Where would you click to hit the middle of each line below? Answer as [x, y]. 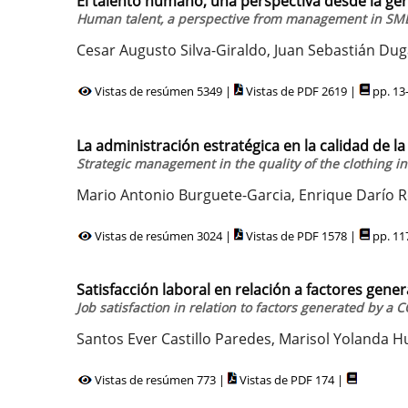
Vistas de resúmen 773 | [160, 380]
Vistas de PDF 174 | [291, 380]
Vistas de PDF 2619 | [301, 91]
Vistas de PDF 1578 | [301, 235]
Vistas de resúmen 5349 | [163, 91]
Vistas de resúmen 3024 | [163, 235]
